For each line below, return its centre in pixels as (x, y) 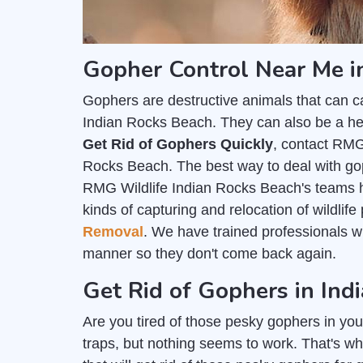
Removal (113, 232)
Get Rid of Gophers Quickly (178, 144)
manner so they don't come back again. (209, 254)
